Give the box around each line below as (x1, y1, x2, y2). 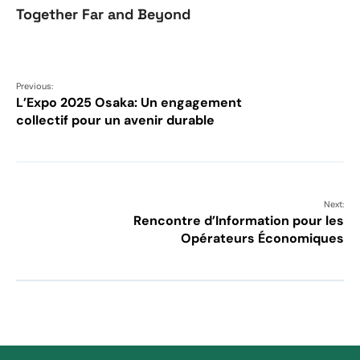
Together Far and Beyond (16, 4, 190, 23)
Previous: (16, 80, 53, 92)
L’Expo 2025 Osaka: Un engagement (16, 93, 242, 111)
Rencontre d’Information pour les (133, 211, 344, 229)
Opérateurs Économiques (181, 229, 344, 247)
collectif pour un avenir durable (16, 111, 215, 129)
